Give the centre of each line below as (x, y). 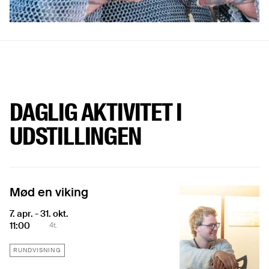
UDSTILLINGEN (76, 136)
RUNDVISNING (37, 250)
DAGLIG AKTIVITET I (96, 112)
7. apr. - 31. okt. (39, 213)
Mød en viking (49, 192)
